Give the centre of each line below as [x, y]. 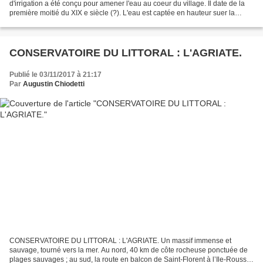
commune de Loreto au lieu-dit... [61, 22]
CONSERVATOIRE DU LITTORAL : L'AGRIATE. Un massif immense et [120, 241]
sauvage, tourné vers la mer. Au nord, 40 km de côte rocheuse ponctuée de [129, 250]
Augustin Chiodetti [54, 84]
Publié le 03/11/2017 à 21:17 [55, 74]
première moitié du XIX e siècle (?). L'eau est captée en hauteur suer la [122, 13]
